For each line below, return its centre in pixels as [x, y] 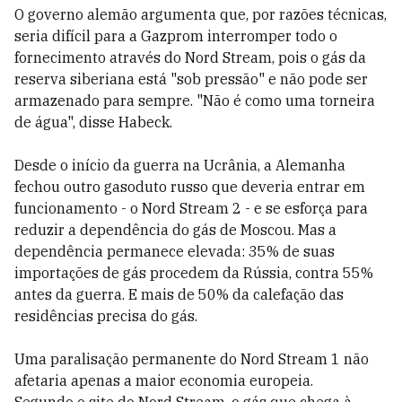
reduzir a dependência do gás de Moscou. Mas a [175, 230]
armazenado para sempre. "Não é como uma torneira [195, 100]
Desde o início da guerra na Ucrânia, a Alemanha [180, 165]
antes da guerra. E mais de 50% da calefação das [179, 294]
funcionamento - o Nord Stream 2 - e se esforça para [191, 208]
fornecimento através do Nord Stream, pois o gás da [190, 57]
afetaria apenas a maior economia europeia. [164, 380]
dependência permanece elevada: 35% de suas [175, 251]
